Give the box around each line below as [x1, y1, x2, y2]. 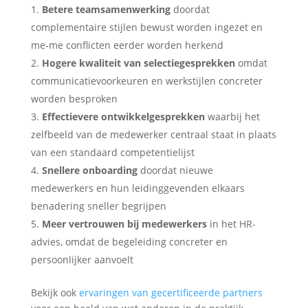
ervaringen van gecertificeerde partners [78, 286, 263, 300]
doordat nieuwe [137, 164, 213, 177]
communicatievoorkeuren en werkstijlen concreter [30, 74, 263, 88]
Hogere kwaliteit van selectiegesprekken [41, 56, 235, 70]
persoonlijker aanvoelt [30, 253, 133, 267]
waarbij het [204, 110, 260, 124]
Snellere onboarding [41, 164, 137, 177]
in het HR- [206, 217, 256, 231]
